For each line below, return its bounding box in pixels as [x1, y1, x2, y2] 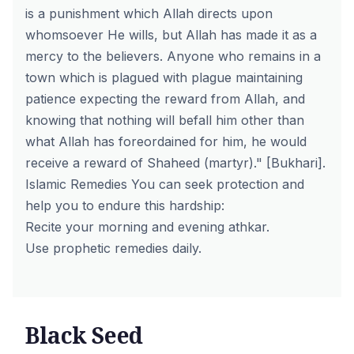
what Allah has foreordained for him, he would [25, 134, 307, 149]
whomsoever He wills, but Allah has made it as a [25, 27, 317, 43]
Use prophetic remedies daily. [25, 240, 201, 256]
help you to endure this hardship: [25, 198, 224, 213]
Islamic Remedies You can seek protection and [25, 176, 304, 192]
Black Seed [25, 320, 143, 350]
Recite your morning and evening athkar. [25, 219, 269, 235]
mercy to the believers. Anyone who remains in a [25, 48, 321, 64]
